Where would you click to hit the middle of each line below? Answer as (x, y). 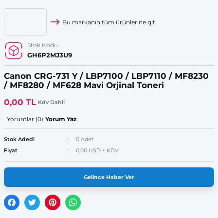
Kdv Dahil (51, 102)
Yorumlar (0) (25, 119)
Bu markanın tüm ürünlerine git (109, 22)
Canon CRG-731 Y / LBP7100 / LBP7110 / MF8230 (106, 76)
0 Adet (84, 139)
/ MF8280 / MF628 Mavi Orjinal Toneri (84, 85)
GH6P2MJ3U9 (50, 55)
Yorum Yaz (61, 119)
